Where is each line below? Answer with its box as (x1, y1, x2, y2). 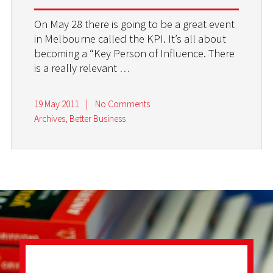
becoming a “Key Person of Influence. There (34, 46, 235, 60)
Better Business (69, 113, 126, 125)
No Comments (94, 98, 150, 110)
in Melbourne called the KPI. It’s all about (34, 31, 227, 46)
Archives (34, 113, 66, 125)
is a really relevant (34, 60, 120, 75)
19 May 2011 (34, 98, 79, 110)
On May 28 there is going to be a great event (34, 16, 235, 31)
